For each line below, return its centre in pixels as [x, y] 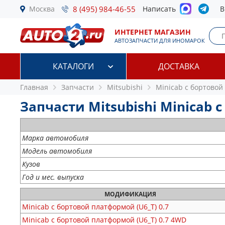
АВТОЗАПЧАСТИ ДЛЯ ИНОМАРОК [160, 40]
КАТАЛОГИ [73, 66]
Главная [34, 87]
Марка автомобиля [55, 138]
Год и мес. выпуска [53, 177]
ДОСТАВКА [179, 66]
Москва [42, 9]
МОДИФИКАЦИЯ [130, 194]
